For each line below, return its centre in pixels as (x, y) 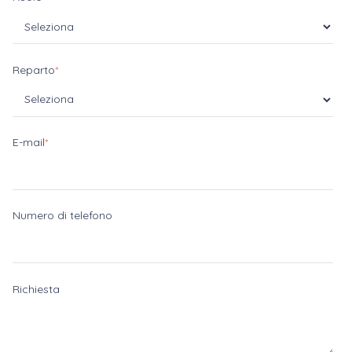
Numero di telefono (62, 216)
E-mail (29, 143)
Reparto (34, 70)
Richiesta (36, 289)
